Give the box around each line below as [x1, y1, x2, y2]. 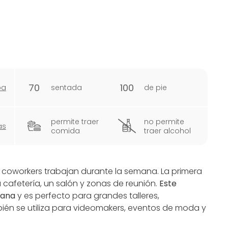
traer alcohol [144, 126, 191, 136]
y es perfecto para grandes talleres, [17, 190, 159, 202]
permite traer [51, 117, 99, 127]
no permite [144, 117, 185, 127]
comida [51, 126, 80, 136]
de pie [144, 82, 167, 93]
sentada [51, 82, 82, 93]
